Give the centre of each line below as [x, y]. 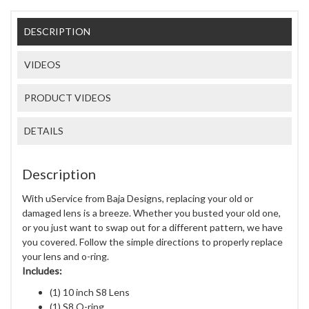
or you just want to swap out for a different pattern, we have [152, 227]
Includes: [42, 270]
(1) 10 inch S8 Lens [90, 292]
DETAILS [44, 130]
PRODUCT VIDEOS [68, 97]
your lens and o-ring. [66, 256]
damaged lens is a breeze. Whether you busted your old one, [151, 212]
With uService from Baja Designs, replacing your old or [138, 198]
